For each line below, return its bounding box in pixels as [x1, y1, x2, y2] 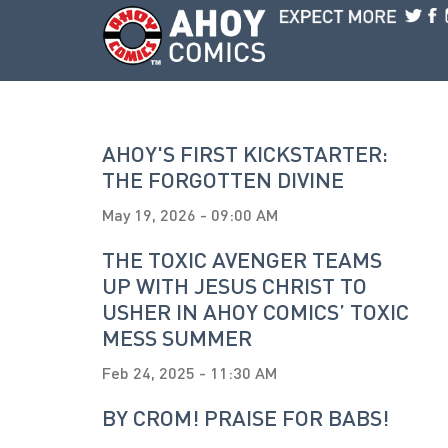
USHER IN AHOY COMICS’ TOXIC [102, 298, 409, 325]
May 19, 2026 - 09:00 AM [102, 205, 278, 224]
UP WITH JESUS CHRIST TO [102, 272, 367, 299]
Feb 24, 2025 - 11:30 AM [102, 363, 277, 382]
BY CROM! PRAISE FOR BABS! [102, 404, 389, 431]
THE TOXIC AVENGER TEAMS [102, 246, 382, 273]
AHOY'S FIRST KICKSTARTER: [102, 140, 388, 167]
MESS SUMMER [102, 324, 252, 351]
